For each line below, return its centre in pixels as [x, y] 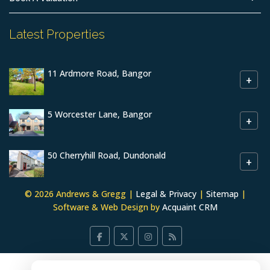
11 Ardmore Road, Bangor [99, 74]
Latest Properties [57, 34]
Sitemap [222, 194]
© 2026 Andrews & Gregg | [80, 194]
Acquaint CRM [190, 207]
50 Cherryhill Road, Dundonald [107, 155]
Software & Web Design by [107, 207]
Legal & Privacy [166, 194]
